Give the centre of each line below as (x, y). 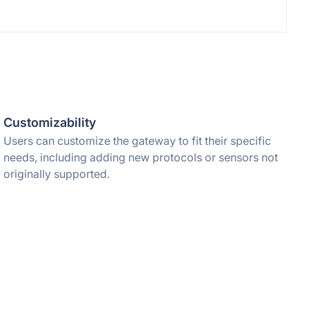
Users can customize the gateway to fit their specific (138, 141)
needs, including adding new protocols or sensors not (141, 157)
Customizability (50, 122)
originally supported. (57, 174)
